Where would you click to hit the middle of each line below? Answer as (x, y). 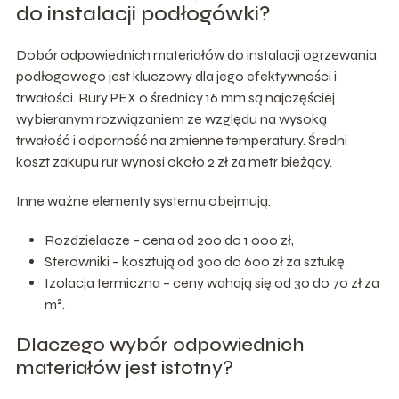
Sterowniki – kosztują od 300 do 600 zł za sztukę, (195, 262)
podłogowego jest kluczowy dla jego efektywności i (176, 77)
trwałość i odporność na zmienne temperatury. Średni (181, 141)
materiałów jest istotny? (124, 368)
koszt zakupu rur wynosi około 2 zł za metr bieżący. (174, 162)
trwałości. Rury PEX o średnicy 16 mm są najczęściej (175, 98)
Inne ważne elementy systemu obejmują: (143, 201)
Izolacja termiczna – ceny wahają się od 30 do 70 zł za (212, 283)
